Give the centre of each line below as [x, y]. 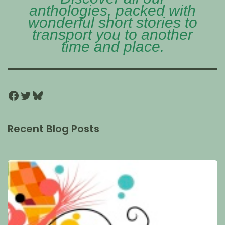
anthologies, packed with [113, 11]
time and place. [113, 47]
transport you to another [113, 35]
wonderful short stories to [113, 23]
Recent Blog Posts [53, 129]
